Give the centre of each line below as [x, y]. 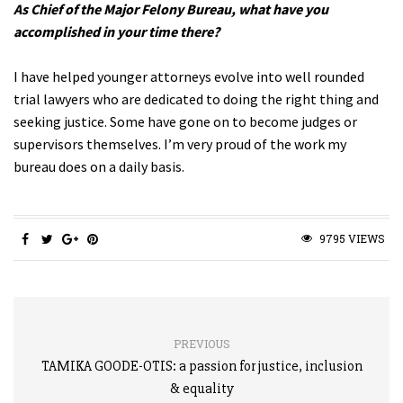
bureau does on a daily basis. [99, 166]
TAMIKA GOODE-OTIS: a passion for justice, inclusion [201, 366]
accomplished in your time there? [116, 31]
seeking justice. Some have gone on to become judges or [185, 121]
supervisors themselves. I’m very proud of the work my [180, 143]
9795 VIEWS [351, 238]
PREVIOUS [201, 343]
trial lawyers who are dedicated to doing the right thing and [196, 99]
